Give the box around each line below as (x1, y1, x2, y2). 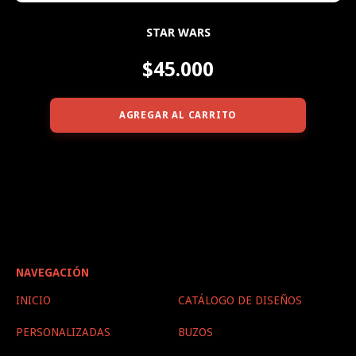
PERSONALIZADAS (16, 325, 110, 339)
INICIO (16, 293, 51, 307)
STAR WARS (145, 25, 211, 40)
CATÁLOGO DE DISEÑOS (178, 293, 302, 307)
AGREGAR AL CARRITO (118, 109, 238, 121)
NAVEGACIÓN (16, 265, 89, 279)
